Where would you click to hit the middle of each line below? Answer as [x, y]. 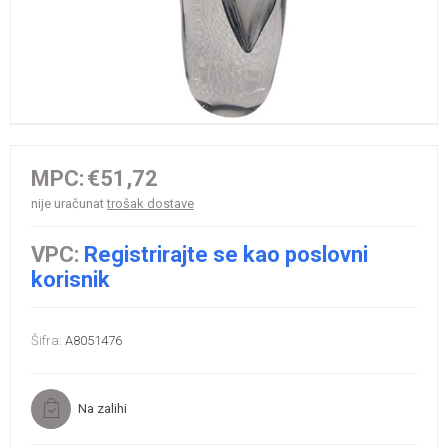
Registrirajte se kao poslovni [226, 254]
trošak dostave [150, 203]
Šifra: [46, 340]
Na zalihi [102, 408]
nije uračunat [69, 203]
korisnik [70, 279]
